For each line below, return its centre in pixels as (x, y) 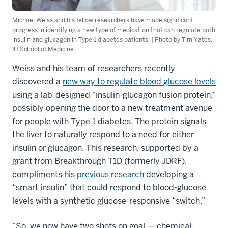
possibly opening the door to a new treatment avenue (112, 108)
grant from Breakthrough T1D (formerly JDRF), (99, 161)
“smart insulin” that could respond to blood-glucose (109, 187)
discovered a (37, 81)
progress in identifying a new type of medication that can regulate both (114, 30)
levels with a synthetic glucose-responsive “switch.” (109, 201)
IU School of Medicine (43, 49)
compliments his (45, 174)
